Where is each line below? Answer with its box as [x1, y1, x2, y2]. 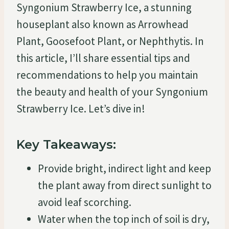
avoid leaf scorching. [38, 195, 131, 209]
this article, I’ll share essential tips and [16, 51, 190, 65]
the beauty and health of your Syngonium [16, 84, 208, 99]
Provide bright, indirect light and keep [38, 161, 211, 175]
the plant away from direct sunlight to [38, 178, 212, 192]
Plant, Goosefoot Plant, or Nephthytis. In [16, 34, 204, 48]
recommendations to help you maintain [16, 67, 198, 82]
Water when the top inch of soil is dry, [38, 212, 210, 226]
